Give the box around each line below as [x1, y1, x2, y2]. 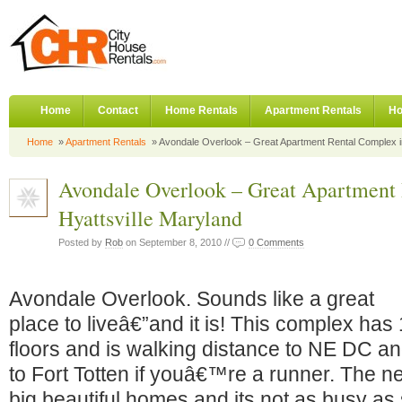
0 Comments [249, 237, 304, 248]
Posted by [58, 237, 105, 248]
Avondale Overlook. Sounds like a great [9, 287, 374, 310]
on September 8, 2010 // [123, 237, 232, 248]
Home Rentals [165, 104, 238, 117]
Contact [98, 104, 138, 117]
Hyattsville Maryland [58, 204, 242, 232]
